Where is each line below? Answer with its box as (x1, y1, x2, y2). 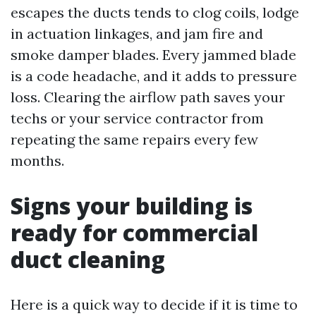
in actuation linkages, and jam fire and (11, 24, 263, 42)
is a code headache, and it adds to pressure (11, 66, 297, 85)
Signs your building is (11, 190, 253, 221)
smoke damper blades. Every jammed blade (11, 45, 296, 63)
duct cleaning (11, 243, 165, 274)
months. (11, 151, 64, 169)
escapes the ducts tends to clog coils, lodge (11, 3, 299, 21)
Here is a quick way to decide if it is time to (11, 295, 298, 313)
